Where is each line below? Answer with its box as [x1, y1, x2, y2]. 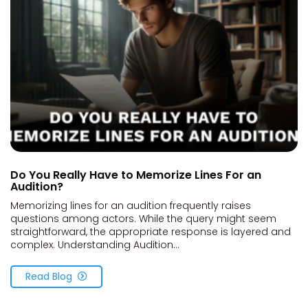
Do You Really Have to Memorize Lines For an [10, 166, 261, 183]
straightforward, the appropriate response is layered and [10, 224, 291, 239]
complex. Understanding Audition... [10, 237, 179, 252]
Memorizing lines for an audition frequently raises [10, 198, 251, 212]
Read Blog [25, 269, 72, 283]
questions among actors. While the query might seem [10, 211, 276, 225]
